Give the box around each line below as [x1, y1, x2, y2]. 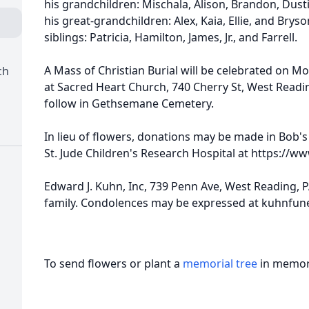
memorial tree [183, 256, 257, 271]
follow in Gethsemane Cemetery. [44, 96, 214, 111]
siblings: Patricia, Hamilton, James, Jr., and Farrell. [44, 30, 297, 45]
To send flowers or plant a [44, 256, 183, 271]
